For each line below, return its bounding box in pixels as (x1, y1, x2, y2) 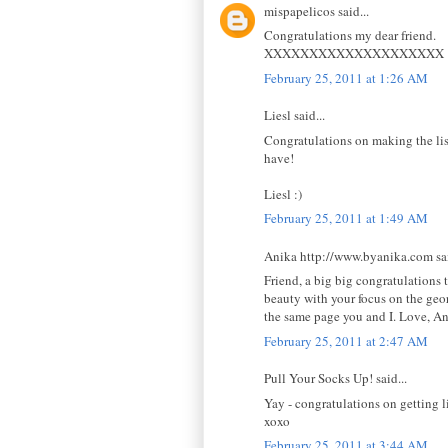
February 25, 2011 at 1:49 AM (264, 209, 428, 228)
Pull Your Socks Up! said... (264, 369, 407, 388)
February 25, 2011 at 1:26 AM (264, 68, 428, 87)
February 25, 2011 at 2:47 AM (264, 331, 428, 350)
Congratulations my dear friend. (264, 26, 436, 45)
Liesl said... (264, 106, 325, 125)
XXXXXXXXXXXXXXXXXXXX (264, 44, 444, 63)
